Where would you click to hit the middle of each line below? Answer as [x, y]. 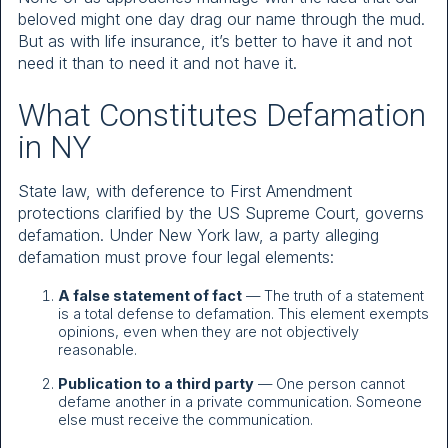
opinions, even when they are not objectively [208, 331]
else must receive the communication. [185, 419]
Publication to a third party [156, 383]
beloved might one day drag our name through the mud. [221, 19]
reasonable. [97, 349]
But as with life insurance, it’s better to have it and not [215, 41]
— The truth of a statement [333, 295]
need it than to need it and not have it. [157, 63]
